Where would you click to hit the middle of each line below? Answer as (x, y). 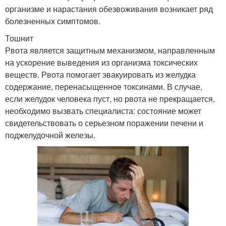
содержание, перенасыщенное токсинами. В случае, (104, 86)
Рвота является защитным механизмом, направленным (110, 50)
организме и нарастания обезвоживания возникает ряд (109, 9)
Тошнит (19, 38)
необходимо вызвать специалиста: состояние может (103, 110)
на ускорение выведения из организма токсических (101, 62)
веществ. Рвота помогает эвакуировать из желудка (100, 74)
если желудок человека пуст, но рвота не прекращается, (110, 98)
